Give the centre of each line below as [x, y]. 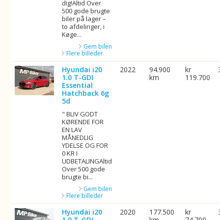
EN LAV [72, 130]
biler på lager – [84, 19]
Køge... [72, 34]
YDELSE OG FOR [85, 145]
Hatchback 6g [86, 93]
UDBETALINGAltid [87, 161]
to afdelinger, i [83, 27]
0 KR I [70, 153]
